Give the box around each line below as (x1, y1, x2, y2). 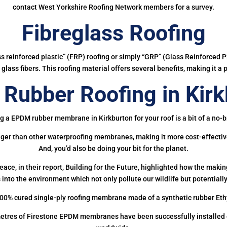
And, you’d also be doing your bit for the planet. (39, 144, 188, 153)
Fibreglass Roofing (21, 20, 206, 46)
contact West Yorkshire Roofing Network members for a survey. (13, 3, 214, 11)
